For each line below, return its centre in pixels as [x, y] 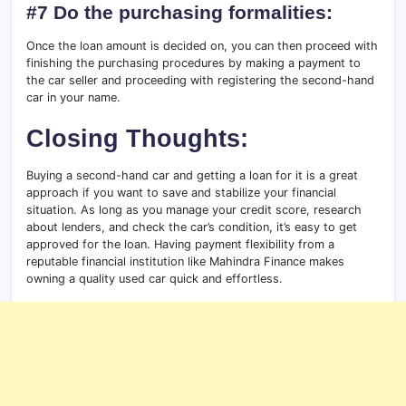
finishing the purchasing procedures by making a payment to [193, 63]
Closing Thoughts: [137, 139]
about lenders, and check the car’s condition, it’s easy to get [192, 227]
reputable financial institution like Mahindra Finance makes [185, 262]
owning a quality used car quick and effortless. [155, 279]
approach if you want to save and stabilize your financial [181, 193]
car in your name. [73, 98]
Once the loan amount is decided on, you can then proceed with [202, 46]
